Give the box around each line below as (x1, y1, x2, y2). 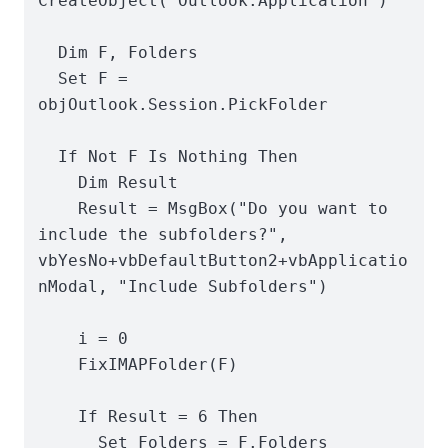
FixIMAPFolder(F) (38, 355, 79, 375)
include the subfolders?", (38, 225, 289, 245)
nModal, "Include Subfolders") (38, 277, 329, 297)
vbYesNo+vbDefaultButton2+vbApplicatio (38, 251, 409, 271)
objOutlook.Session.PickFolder (38, 95, 329, 115)
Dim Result (38, 173, 79, 193)
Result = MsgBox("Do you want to (38, 199, 79, 219)
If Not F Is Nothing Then (38, 147, 59, 167)
